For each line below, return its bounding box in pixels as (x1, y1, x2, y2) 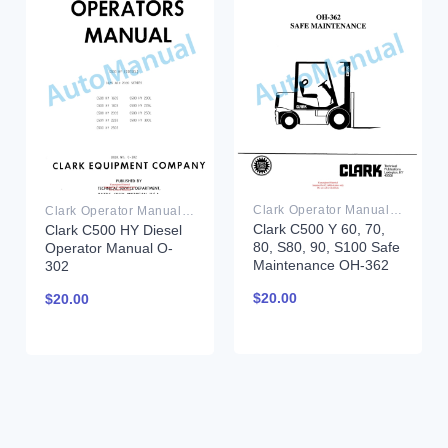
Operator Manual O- (44, 240, 173, 257)
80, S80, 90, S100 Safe (252, 238, 400, 255)
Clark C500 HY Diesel (44, 222, 182, 239)
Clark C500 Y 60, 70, (252, 220, 385, 237)
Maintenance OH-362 (252, 256, 389, 273)
